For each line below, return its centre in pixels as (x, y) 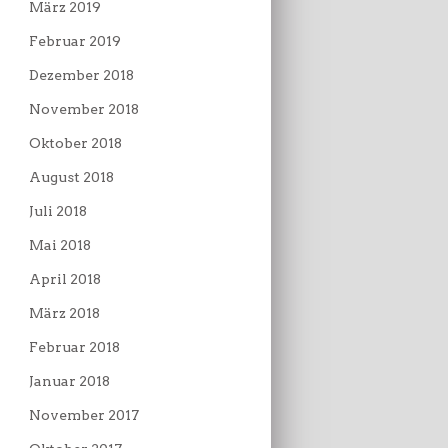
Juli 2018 (58, 210)
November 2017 (84, 414)
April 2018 (65, 278)
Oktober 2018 (75, 142)
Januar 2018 (69, 380)
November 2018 (84, 108)
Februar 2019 (75, 40)
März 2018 (64, 312)
